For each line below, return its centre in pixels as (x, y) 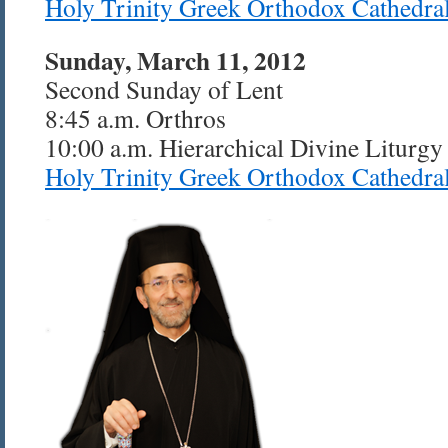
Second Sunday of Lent (164, 89)
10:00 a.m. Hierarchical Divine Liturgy (244, 147)
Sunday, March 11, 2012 (175, 60)
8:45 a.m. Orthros (135, 118)
